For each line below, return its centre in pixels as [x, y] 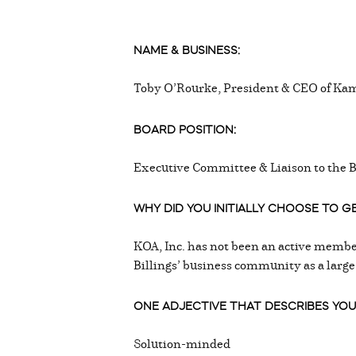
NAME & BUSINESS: [190, 50]
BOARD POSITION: [188, 129]
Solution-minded [184, 343]
